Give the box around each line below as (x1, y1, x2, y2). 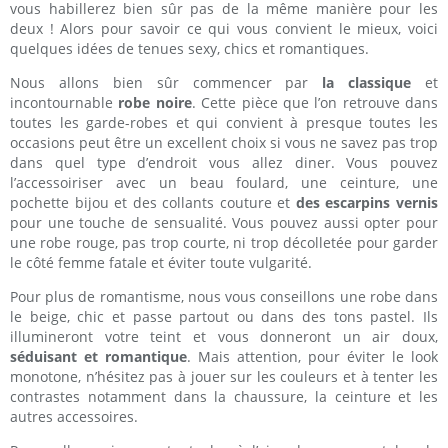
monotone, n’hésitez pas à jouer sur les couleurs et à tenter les (10, 367, 438, 387)
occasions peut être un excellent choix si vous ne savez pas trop (10, 133, 438, 153)
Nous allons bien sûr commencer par (10, 73, 323, 93)
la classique (322, 73, 412, 93)
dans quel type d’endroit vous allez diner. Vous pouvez (10, 153, 438, 173)
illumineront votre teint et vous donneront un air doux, (10, 327, 438, 347)
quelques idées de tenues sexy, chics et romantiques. (10, 39, 369, 59)
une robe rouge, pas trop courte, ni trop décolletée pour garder (10, 233, 438, 253)
